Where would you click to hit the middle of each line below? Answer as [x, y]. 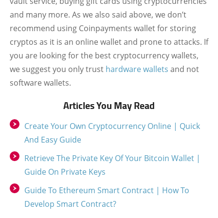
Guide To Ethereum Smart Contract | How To [107, 190]
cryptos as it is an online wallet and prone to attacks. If [109, 42]
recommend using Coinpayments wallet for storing [103, 28]
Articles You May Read [109, 105]
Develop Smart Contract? [70, 204]
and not [184, 69]
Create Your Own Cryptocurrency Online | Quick [112, 126]
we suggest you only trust [58, 69]
